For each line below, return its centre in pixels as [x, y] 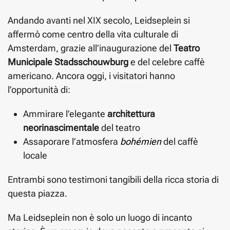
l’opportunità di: [39, 89]
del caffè [180, 141]
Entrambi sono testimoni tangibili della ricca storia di [113, 179]
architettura [131, 113]
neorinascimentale [61, 127]
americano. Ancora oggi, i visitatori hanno [91, 75]
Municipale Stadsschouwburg [68, 62]
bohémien [141, 141]
